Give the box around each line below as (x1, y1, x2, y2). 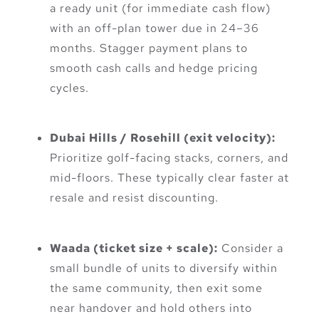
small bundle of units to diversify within (50, 260, 278, 276)
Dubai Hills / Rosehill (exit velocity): (50, 130, 276, 146)
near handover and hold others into (50, 300, 252, 315)
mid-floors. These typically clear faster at (50, 170, 289, 186)
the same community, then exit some (50, 280, 263, 296)
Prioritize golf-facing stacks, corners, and (50, 150, 288, 166)
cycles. (50, 80, 89, 95)
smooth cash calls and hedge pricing (50, 60, 258, 75)
